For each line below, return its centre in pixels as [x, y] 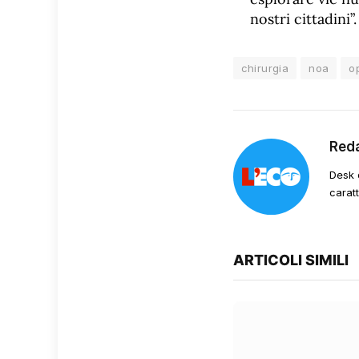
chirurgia [265, 68]
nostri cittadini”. [303, 18]
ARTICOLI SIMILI [290, 260]
